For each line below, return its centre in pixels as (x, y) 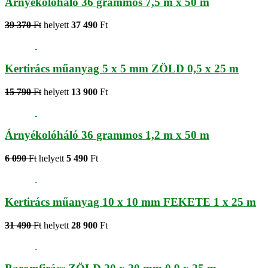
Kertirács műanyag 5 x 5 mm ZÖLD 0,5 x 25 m (122, 68)
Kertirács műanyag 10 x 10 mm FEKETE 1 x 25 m (130, 202)
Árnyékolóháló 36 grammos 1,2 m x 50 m (107, 135)
